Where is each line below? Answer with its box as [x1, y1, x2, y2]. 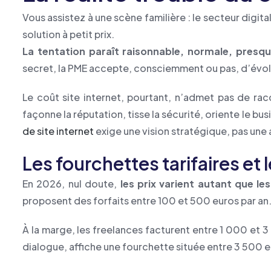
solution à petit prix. [22, 28, 114, 41]
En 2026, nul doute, [22, 177, 120, 190]
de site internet [22, 125, 94, 137]
